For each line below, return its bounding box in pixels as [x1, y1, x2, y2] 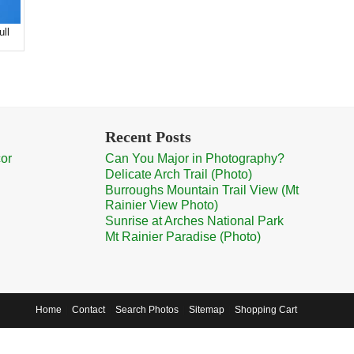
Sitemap [189, 304, 224, 315]
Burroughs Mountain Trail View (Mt [105, 183, 299, 197]
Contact [72, 304, 105, 315]
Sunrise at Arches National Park [105, 214, 284, 228]
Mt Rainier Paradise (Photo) [105, 230, 261, 243]
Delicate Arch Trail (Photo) [105, 168, 252, 181]
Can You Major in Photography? [105, 152, 284, 165]
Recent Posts [105, 128, 191, 145]
